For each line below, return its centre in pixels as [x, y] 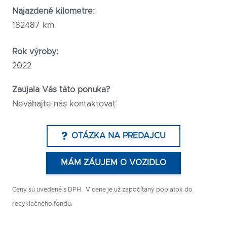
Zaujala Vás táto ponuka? [62, 89]
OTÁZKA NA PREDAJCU [119, 136]
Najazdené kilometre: [53, 11]
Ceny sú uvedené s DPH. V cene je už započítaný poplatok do [102, 189]
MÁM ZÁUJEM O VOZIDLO [113, 163]
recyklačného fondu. [42, 203]
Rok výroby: [35, 52]
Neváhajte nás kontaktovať [64, 104]
